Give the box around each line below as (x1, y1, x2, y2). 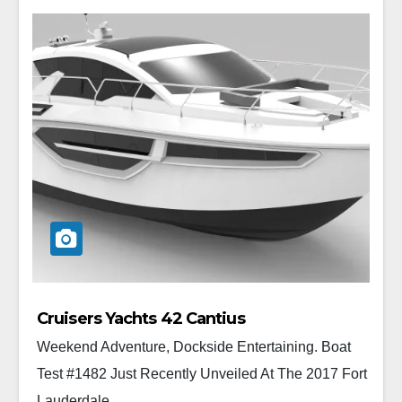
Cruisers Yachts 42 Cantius (37, 308, 245, 328)
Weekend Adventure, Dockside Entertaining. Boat (37, 338, 351, 354)
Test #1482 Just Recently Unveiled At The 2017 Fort (37, 365, 367, 381)
